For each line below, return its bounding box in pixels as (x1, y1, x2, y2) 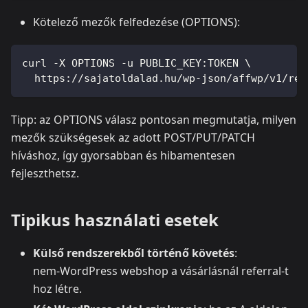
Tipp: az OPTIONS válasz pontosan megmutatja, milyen (11, 111, 296, 127)
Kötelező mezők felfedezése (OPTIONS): (33, 14, 240, 30)
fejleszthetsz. (11, 165, 79, 181)
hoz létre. (33, 280, 82, 296)
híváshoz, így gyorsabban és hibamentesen (11, 147, 235, 163)
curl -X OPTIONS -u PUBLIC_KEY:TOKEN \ (22, 56, 251, 69)
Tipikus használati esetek (11, 208, 219, 231)
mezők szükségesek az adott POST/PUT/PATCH (11, 129, 255, 145)
